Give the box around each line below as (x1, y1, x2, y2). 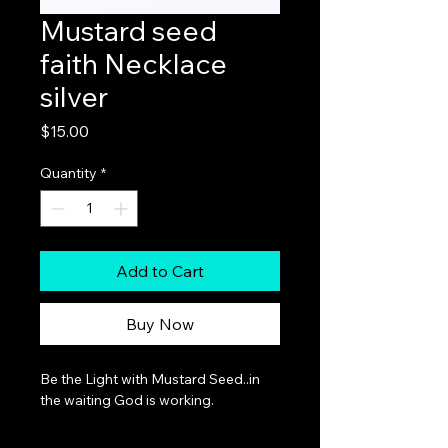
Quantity (40, 163, 97, 182)
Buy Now (126, 313, 194, 334)
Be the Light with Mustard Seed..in (40, 369, 263, 388)
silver (40, 78, 108, 114)
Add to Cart (116, 260, 204, 281)
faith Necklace (40, 45, 227, 81)
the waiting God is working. (40, 390, 214, 409)
